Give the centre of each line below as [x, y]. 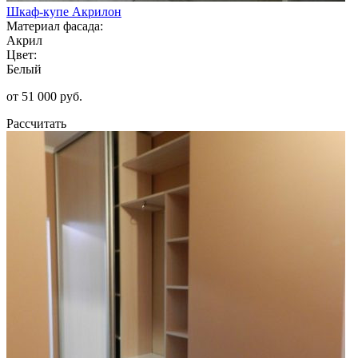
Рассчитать [36, 123]
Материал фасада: [55, 26]
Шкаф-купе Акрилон [64, 11]
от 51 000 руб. [44, 96]
